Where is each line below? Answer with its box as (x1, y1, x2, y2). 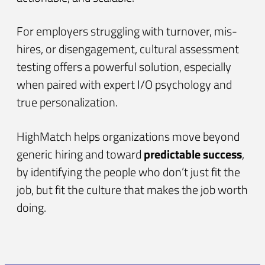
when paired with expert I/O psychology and (17, 75, 232, 94)
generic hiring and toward (17, 144, 144, 163)
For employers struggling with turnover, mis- (17, 22, 237, 41)
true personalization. (17, 93, 118, 112)
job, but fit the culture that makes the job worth (17, 180, 248, 199)
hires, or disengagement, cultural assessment (17, 40, 239, 59)
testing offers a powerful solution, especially (17, 57, 231, 76)
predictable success (144, 144, 242, 163)
